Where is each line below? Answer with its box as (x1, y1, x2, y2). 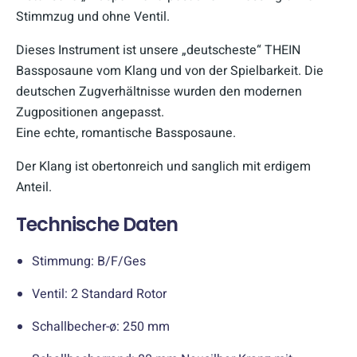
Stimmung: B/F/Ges (32, 251, 146, 271)
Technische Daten (16, 210, 178, 237)
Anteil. (16, 177, 52, 197)
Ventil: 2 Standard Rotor (32, 284, 167, 304)
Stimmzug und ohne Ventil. (16, 6, 170, 26)
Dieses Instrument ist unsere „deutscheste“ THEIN (16, 40, 300, 60)
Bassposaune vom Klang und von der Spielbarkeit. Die (16, 61, 324, 80)
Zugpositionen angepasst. (16, 102, 164, 122)
